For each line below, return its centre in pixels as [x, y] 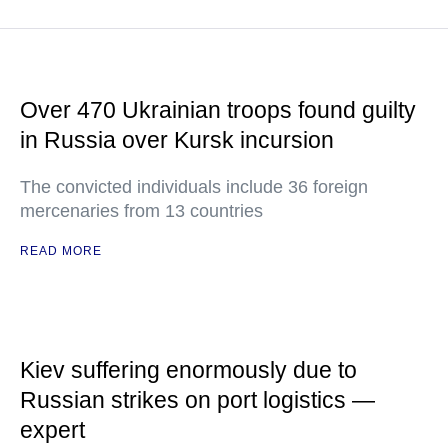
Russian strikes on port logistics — [197, 400]
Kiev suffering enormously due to [188, 370]
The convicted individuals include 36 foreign [194, 187]
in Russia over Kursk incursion [177, 140]
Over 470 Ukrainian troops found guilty [218, 110]
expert [52, 430]
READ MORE [61, 251]
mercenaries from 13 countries [141, 211]
